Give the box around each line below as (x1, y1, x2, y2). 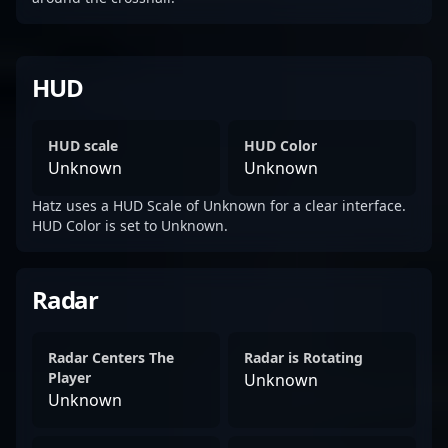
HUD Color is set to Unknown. (32, 216, 228, 235)
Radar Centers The (48, 348, 174, 367)
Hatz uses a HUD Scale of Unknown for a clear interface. (32, 196, 406, 215)
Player (48, 368, 91, 387)
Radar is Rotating (244, 348, 363, 367)
